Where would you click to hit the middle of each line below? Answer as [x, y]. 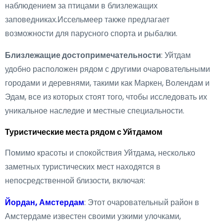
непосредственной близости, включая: [75, 181]
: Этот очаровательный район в [142, 202]
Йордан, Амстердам [45, 202]
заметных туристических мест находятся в [83, 167]
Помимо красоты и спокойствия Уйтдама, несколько [100, 153]
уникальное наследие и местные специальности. [95, 111]
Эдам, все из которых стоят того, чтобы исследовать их [106, 97]
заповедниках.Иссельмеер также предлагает [87, 20]
